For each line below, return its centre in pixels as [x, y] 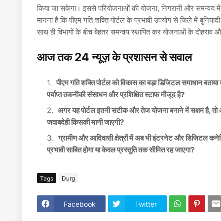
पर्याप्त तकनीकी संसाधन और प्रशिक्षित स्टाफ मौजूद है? [116, 95]
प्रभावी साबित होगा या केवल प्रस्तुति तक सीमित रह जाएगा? [121, 150]
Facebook [80, 204]
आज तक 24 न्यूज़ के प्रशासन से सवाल [114, 57]
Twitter [146, 204]
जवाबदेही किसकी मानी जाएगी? [85, 122]
